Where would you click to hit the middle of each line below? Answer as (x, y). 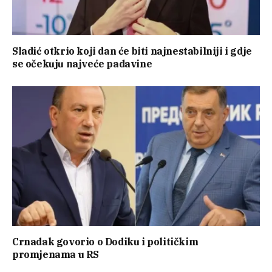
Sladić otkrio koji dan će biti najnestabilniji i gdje (132, 51)
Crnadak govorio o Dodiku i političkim (105, 241)
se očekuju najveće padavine (82, 64)
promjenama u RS (56, 254)
